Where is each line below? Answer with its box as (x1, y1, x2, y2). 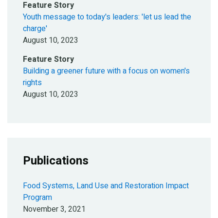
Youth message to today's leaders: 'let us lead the (23, 11, 191, 23)
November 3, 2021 (23, 203, 86, 215)
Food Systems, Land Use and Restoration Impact (23, 180, 189, 192)
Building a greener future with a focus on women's (23, 65, 190, 77)
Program (23, 192, 52, 203)
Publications (23, 152, 89, 169)
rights (23, 77, 42, 89)
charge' (23, 23, 47, 35)
